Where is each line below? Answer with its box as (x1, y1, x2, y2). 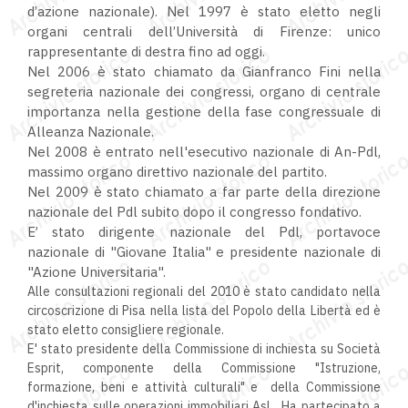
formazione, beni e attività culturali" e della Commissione (27, 379, 381, 396)
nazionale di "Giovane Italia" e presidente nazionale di (27, 243, 381, 261)
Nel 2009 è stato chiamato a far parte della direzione (27, 183, 381, 201)
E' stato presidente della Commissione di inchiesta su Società (27, 341, 381, 358)
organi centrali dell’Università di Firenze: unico (27, 23, 381, 41)
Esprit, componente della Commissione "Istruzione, (27, 360, 381, 377)
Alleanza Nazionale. (27, 123, 154, 141)
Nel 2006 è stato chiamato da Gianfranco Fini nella (27, 63, 381, 81)
